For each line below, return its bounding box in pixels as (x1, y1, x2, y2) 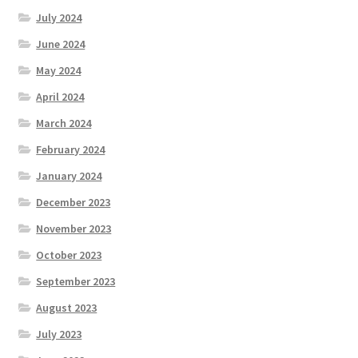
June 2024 (36, 36, 86, 51)
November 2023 (36, 221, 112, 236)
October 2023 (36, 247, 102, 262)
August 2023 (36, 300, 97, 315)
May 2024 (36, 62, 82, 78)
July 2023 (36, 326, 82, 341)
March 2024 (36, 115, 92, 130)
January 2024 (36, 168, 102, 183)
